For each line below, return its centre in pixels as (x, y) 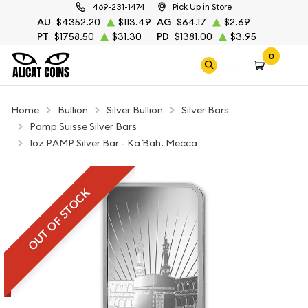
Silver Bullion (135, 110)
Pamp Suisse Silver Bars (83, 126)
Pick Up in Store (202, 7)
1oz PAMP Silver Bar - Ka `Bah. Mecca (113, 143)
